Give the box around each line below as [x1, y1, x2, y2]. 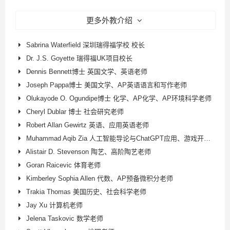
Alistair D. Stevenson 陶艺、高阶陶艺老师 [25, 147, 151, 156]
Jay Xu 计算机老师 [26, 201, 83, 209]
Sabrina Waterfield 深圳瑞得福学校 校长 [26, 41, 145, 49]
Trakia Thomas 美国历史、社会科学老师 [26, 187, 146, 196]
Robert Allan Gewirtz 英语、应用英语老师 [26, 121, 149, 129]
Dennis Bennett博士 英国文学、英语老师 [26, 67, 147, 75]
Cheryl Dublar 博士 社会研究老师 [26, 107, 124, 116]
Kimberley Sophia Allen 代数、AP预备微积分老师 [26, 174, 173, 182]
